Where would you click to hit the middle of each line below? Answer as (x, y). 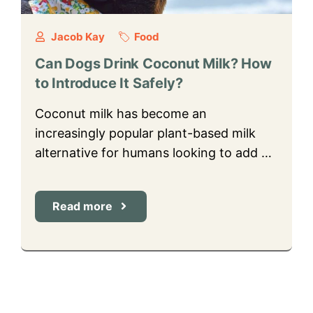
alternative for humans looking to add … (153, 152)
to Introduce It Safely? (109, 83)
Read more (82, 206)
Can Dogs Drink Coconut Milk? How (153, 63)
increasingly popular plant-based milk (145, 133)
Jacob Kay (78, 36)
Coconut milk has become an (121, 113)
